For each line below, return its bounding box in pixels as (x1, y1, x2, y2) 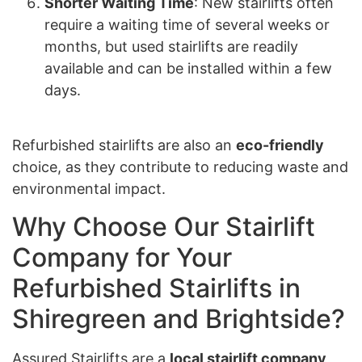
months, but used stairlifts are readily (44, 38, 298, 55)
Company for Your (12, 241, 232, 273)
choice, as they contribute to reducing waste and (12, 158, 348, 176)
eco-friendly (236, 137, 324, 154)
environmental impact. (12, 180, 166, 198)
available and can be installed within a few (44, 60, 332, 77)
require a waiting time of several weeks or (44, 16, 330, 33)
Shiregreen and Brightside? (12, 302, 345, 335)
